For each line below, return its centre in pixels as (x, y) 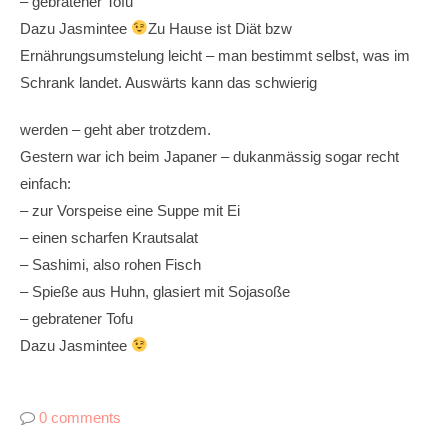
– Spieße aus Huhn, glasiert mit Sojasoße (155, 291)
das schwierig (272, 82)
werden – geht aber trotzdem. (115, 129)
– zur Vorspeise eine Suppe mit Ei (130, 210)
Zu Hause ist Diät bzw (220, 28)
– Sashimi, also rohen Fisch (110, 264)
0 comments (80, 417)
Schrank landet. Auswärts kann (121, 82)
